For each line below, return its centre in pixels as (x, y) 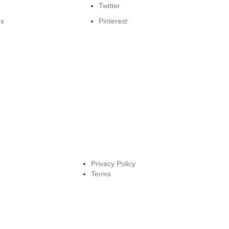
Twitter (109, 6)
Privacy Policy (113, 164)
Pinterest (113, 21)
